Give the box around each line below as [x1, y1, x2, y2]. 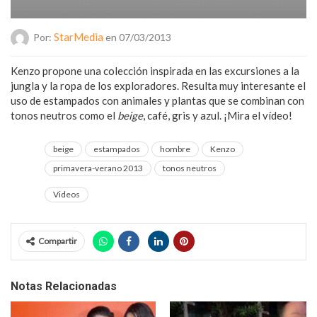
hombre [160, 143, 190, 154]
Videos [53, 188, 80, 200]
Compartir [38, 235, 77, 246]
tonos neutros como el [11, 108, 117, 122]
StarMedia [54, 30, 103, 43]
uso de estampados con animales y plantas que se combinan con [11, 93, 304, 107]
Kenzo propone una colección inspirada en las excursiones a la [11, 64, 299, 77]
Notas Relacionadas [11, 279, 117, 293]
